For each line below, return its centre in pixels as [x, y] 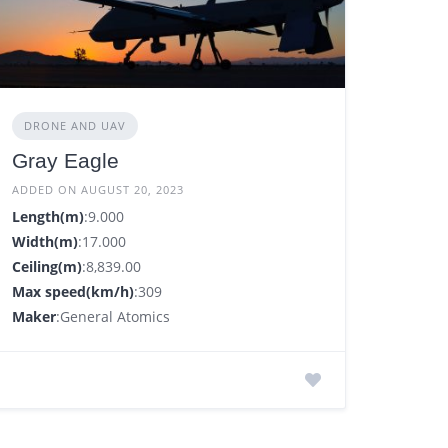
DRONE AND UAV [75, 126]
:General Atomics [113, 317]
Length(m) [48, 217]
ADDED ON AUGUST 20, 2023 [98, 190]
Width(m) [45, 242]
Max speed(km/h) [73, 292]
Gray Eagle [66, 161]
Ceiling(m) [47, 267]
